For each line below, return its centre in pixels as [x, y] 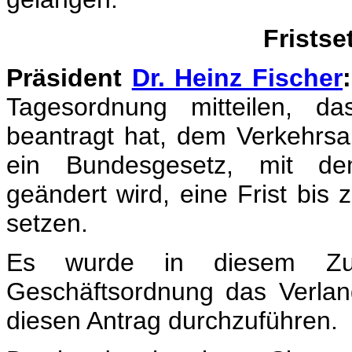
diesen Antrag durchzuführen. [172, 321]
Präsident [69, 78]
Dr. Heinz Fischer [237, 78]
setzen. [47, 223]
